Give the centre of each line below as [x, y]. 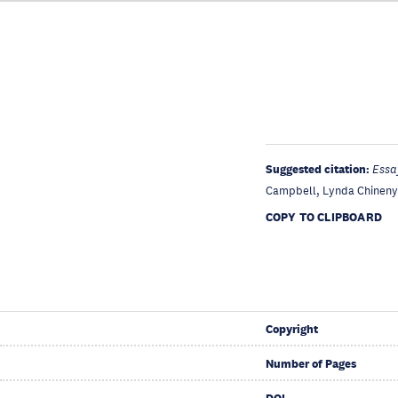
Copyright [291, 329]
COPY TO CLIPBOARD [324, 217]
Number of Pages [310, 364]
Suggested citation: [318, 169]
